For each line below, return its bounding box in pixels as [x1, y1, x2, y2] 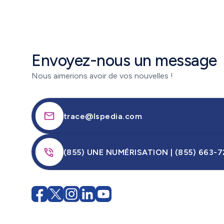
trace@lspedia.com [63, 111, 142, 121]
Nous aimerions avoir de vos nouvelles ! [31, 71, 173, 80]
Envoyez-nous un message [31, 51, 217, 70]
